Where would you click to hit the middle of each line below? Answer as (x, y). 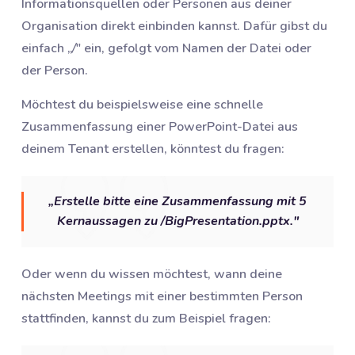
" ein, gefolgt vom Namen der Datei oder (194, 49)
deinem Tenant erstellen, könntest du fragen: (153, 149)
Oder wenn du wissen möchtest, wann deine (152, 275)
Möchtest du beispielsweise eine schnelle (142, 105)
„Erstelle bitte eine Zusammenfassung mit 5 (177, 202)
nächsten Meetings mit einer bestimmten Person (162, 297)
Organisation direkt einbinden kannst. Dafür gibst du (174, 27)
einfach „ (47, 49)
